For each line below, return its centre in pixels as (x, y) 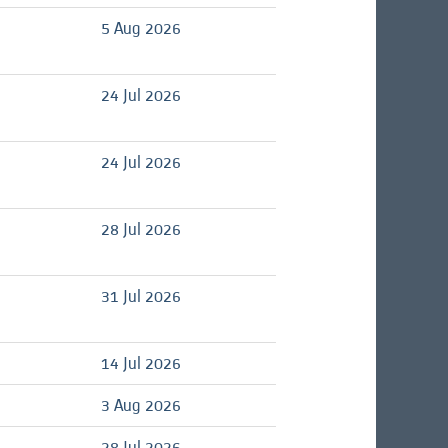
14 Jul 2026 (141, 363)
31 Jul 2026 (141, 296)
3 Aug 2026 (141, 405)
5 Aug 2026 (141, 28)
